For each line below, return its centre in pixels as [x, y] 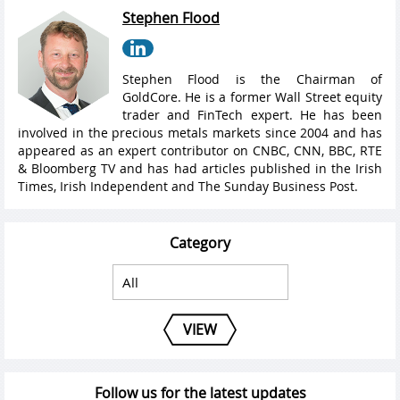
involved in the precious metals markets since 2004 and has [200, 133]
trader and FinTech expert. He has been [252, 115]
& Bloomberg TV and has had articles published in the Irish [200, 169]
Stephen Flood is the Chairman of [252, 79]
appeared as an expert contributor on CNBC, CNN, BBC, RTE [200, 151]
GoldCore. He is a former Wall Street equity [252, 97]
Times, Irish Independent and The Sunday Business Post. [188, 187]
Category [200, 243]
